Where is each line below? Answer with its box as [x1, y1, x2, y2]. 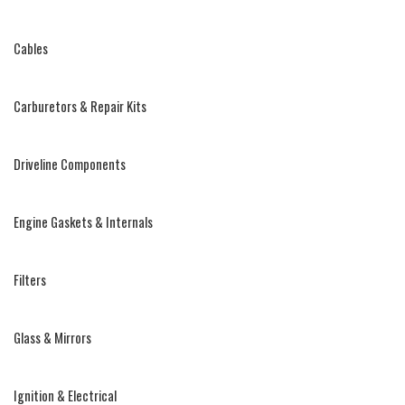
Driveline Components [14, 155, 127, 174]
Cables [14, 39, 49, 59]
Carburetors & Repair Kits [14, 97, 147, 117]
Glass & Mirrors [14, 328, 92, 348]
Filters [14, 270, 47, 290]
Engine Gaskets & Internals [14, 212, 154, 232]
